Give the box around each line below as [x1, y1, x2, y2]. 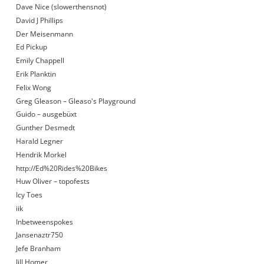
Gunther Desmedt [15, 123, 75, 133]
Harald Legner [15, 136, 63, 146]
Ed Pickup [15, 42, 47, 52]
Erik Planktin [15, 68, 56, 79]
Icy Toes [15, 190, 42, 200]
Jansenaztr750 [15, 230, 63, 240]
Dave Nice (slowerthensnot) [15, 1, 107, 12]
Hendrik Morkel [15, 149, 67, 160]
